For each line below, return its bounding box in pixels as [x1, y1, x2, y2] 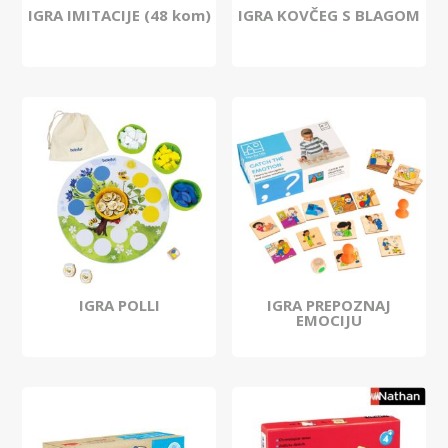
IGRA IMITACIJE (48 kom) [27, 5, 211, 26]
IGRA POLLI [78, 295, 160, 316]
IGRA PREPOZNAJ [266, 295, 391, 316]
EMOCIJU [295, 310, 362, 331]
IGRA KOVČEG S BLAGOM [237, 5, 420, 26]
